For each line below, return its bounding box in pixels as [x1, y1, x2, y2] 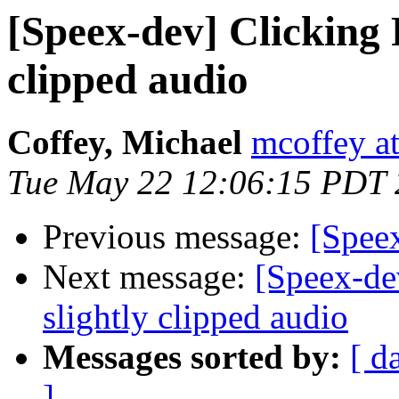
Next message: [43, 257, 255, 297]
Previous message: [43, 217, 310, 256]
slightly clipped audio [43, 297, 348, 337]
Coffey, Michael [7, 123, 242, 162]
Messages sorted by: [43, 338, 341, 377]
